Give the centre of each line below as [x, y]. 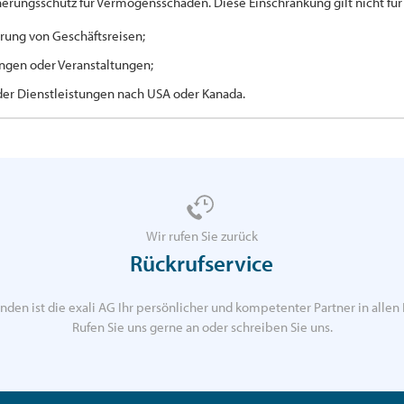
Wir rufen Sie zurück [202, 235]
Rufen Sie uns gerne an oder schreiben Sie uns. [202, 326]
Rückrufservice [202, 262]
